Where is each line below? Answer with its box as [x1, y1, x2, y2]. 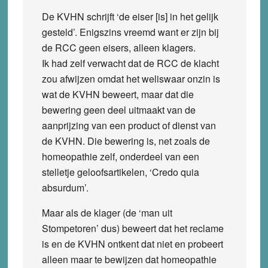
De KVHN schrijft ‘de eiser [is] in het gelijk [41, 9, 218, 23]
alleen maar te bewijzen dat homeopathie [41, 252, 217, 266]
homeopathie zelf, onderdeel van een [41, 149, 199, 163]
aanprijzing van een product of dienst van [41, 118, 216, 132]
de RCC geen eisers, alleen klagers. [41, 40, 196, 54]
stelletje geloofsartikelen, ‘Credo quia [41, 165, 199, 179]
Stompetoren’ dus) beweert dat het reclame [41, 221, 224, 235]
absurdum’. [41, 180, 89, 194]
